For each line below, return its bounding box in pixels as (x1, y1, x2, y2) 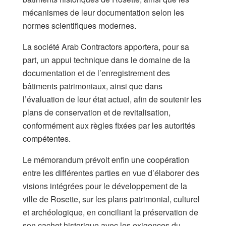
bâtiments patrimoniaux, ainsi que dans (23, 80, 162, 92)
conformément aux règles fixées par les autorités (23, 120, 195, 132)
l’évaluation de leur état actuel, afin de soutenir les (23, 93, 201, 105)
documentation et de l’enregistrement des (23, 67, 170, 79)
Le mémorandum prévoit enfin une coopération (23, 154, 189, 166)
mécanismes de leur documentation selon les (23, 7, 184, 19)
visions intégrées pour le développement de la (23, 180, 187, 192)
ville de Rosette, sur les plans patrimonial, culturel (23, 193, 200, 205)
